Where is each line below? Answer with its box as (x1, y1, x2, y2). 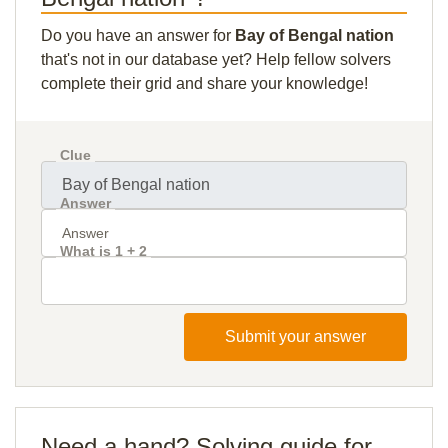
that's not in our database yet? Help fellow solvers (41, 51, 391, 68)
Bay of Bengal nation (235, 27, 394, 44)
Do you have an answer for (41, 27, 235, 44)
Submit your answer (225, 328, 366, 345)
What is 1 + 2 (60, 243, 147, 259)
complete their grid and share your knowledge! (41, 75, 368, 92)
